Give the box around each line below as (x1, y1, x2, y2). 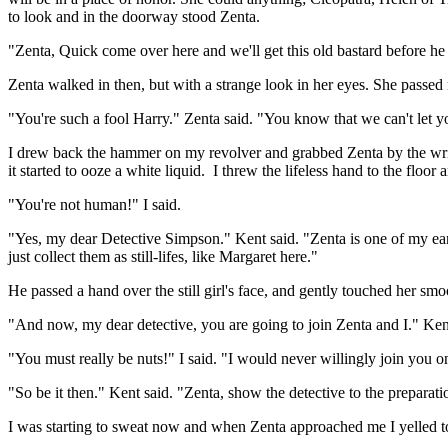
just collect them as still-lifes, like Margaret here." (8, 247, 318, 265)
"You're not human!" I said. (8, 195, 181, 213)
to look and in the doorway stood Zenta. (8, 7, 260, 25)
